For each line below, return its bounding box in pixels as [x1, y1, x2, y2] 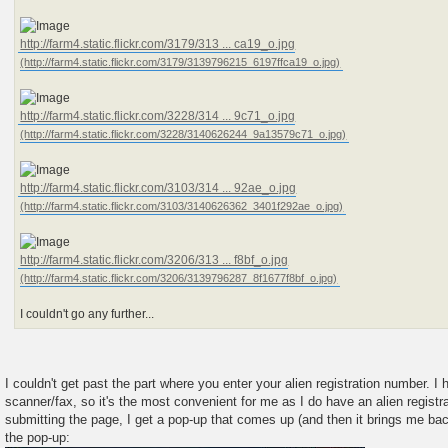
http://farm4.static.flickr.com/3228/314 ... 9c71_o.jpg [20, 108, 296, 123]
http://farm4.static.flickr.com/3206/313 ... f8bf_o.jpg [20, 252, 289, 267]
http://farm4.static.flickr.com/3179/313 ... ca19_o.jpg [20, 36, 296, 51]
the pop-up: [5, 429, 70, 445]
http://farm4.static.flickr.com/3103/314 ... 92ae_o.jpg [20, 180, 297, 195]
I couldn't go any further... [20, 306, 155, 321]
